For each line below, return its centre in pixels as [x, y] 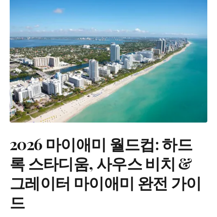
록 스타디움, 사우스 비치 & [101, 163]
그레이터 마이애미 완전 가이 [106, 182]
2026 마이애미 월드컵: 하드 [101, 143]
